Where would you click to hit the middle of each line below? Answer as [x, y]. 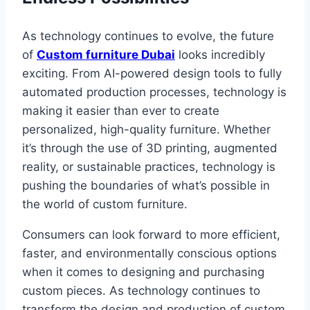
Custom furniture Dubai [106, 54]
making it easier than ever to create [121, 110]
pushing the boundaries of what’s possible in [146, 185]
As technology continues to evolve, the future [148, 36]
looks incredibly [220, 54]
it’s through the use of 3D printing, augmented [150, 148]
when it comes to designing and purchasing [143, 272]
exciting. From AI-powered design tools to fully [152, 73]
